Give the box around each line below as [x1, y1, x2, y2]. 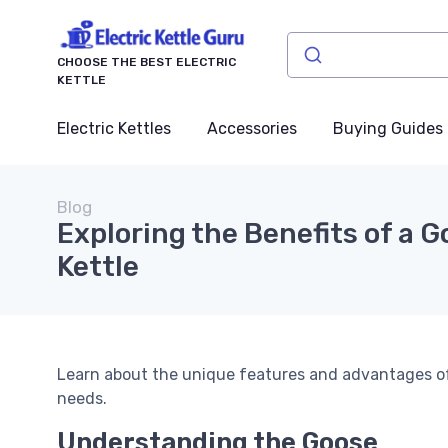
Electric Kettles [57, 119, 171, 139]
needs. [57, 389, 107, 409]
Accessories [207, 119, 297, 139]
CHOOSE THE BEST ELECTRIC [57, 55, 236, 70]
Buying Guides [333, 119, 443, 139]
